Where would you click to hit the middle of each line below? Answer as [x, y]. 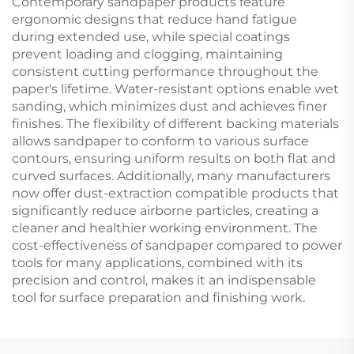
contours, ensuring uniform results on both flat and [174, 158]
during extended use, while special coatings [151, 36]
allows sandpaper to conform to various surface [160, 141]
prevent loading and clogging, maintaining [147, 54]
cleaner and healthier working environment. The [165, 228]
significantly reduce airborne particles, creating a [165, 210]
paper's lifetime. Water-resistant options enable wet [175, 88]
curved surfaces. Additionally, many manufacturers [171, 175]
